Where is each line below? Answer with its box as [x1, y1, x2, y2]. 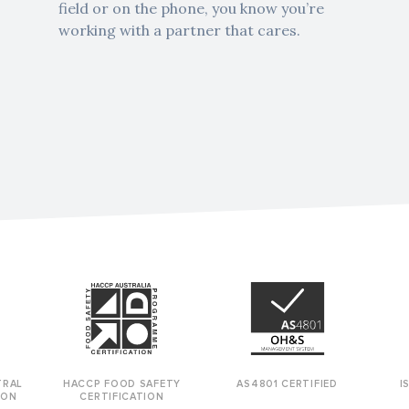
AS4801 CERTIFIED [236, 378, 338, 391]
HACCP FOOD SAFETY [63, 378, 181, 391]
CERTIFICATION [79, 391, 164, 404]
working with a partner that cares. [58, 21, 300, 40]
